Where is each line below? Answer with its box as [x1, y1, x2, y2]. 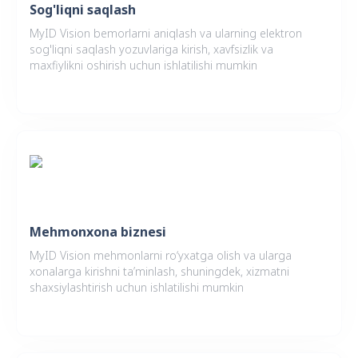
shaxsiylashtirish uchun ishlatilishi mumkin [30, 280, 244, 296]
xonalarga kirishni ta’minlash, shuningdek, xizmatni [30, 264, 289, 280]
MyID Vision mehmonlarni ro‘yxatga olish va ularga [30, 248, 292, 264]
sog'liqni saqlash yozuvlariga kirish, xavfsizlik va [30, 42, 273, 58]
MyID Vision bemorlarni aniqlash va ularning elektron [30, 26, 302, 42]
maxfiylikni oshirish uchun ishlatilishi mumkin [30, 58, 257, 74]
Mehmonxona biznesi [30, 223, 166, 241]
